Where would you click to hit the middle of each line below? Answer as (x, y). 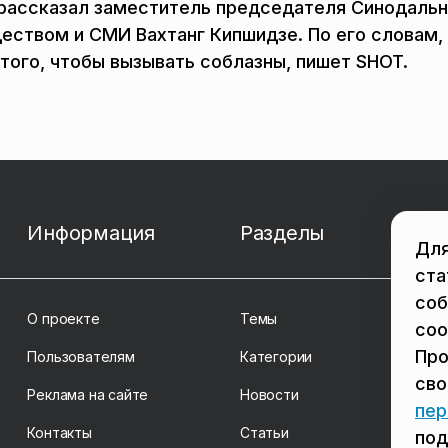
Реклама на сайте (88, 394)
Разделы (282, 233)
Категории (276, 356)
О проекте (63, 318)
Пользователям (81, 356)
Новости (269, 394)
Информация (91, 233)
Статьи (264, 432)
